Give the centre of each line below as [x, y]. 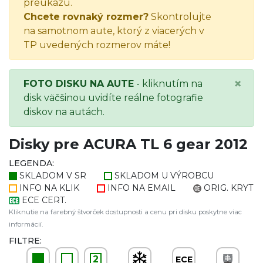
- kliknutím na [168, 84]
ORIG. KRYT [228, 188]
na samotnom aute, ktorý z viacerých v [114, 31]
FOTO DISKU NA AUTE [79, 84]
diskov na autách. [64, 112]
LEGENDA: [31, 163]
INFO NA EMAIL [141, 188]
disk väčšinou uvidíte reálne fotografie [113, 98]
